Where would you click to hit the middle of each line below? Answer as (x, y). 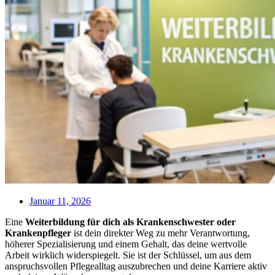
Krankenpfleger (38, 233)
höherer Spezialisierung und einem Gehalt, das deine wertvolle (126, 244)
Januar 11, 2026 (60, 201)
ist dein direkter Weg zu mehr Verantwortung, (161, 233)
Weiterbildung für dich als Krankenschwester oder (130, 222)
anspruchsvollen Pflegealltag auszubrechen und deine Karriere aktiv (136, 266)
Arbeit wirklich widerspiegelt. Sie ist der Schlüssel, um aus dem (128, 255)
